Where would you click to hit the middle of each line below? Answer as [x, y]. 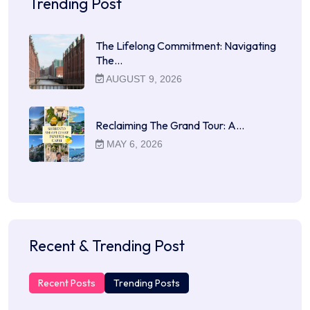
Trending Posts [147, 283]
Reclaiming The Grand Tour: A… [170, 126]
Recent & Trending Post [107, 246]
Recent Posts [67, 283]
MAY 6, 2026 [134, 144]
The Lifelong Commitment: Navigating [186, 45]
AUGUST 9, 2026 [143, 79]
